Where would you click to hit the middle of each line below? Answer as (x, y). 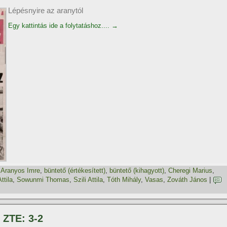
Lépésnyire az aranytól (46, 10)
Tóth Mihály (124, 180)
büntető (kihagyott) (137, 171)
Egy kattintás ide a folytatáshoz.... (60, 26)
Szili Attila (88, 180)
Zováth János (187, 180)
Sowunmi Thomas (43, 180)
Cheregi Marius (190, 171)
